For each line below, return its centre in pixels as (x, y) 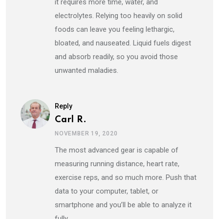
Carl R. (71, 120)
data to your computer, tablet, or (107, 191)
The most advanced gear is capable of (117, 150)
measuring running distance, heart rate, (117, 164)
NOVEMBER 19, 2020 (86, 133)
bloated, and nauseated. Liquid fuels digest (123, 43)
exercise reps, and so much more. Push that (126, 177)
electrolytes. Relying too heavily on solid (119, 15)
